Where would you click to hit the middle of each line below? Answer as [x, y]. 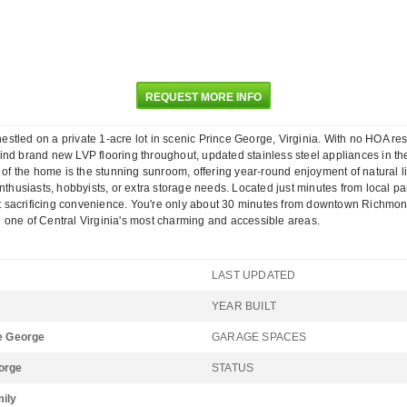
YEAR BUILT [244, 306]
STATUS [233, 368]
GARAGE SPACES [259, 337]
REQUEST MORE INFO [203, 97]
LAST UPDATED [254, 275]
